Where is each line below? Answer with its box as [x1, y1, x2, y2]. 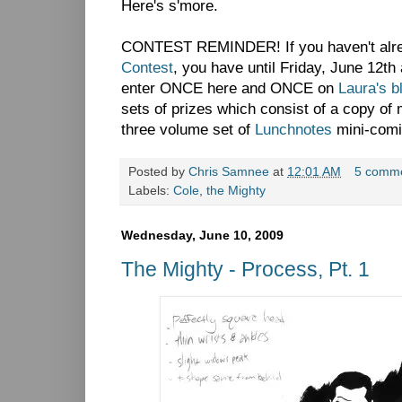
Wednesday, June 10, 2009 [121, 228, 284, 243]
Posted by [128, 165, 188, 179]
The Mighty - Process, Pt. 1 [121, 257, 370, 281]
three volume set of [121, 121, 255, 139]
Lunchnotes [255, 121, 332, 139]
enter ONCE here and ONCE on [121, 80, 338, 98]
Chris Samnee [188, 165, 269, 179]
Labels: [128, 184, 173, 198]
